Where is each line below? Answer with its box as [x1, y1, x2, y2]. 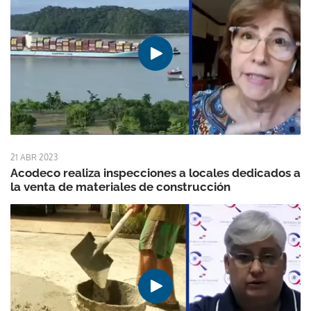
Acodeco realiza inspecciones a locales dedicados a [10, 166, 301, 180]
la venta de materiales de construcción [10, 180, 230, 194]
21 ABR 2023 [10, 152, 58, 163]
